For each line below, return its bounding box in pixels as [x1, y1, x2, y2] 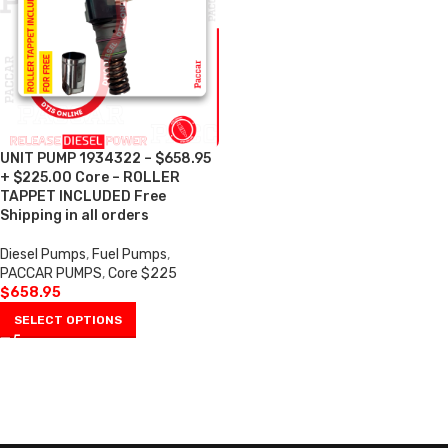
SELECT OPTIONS [14, 313, 122, 327]
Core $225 [108, 265, 177, 282]
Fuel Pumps [92, 246, 167, 263]
